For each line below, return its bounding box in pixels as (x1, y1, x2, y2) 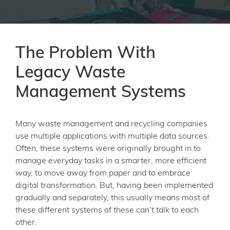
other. (15, 219, 37, 227)
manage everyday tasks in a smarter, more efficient (15, 157, 206, 165)
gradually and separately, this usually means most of (15, 194, 209, 202)
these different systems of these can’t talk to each (15, 206, 199, 215)
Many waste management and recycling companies (15, 120, 207, 128)
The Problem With (15, 46, 156, 62)
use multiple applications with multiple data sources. (15, 132, 209, 141)
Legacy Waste (15, 65, 125, 82)
